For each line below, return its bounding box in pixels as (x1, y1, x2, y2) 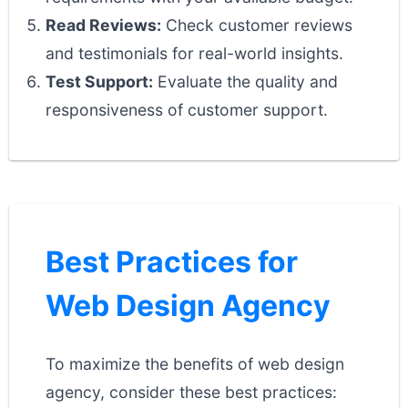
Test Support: (46, 72, 153, 91)
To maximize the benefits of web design (46, 354, 344, 373)
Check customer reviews (161, 15, 352, 35)
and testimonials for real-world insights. (46, 44, 343, 63)
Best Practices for (46, 244, 298, 280)
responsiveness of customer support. (46, 100, 328, 119)
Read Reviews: (46, 15, 161, 35)
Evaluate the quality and (153, 72, 338, 91)
